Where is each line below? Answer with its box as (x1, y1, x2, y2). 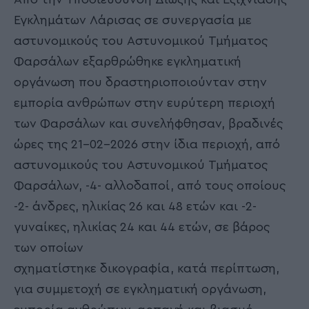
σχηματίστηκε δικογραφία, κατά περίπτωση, (14, 261, 279, 275)
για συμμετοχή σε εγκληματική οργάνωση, (14, 282, 266, 295)
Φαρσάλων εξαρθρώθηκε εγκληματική (14, 54, 241, 68)
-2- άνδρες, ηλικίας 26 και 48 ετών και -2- (14, 199, 257, 212)
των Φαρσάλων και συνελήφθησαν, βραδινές (14, 117, 283, 130)
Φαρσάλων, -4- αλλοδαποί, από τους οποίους (14, 179, 286, 192)
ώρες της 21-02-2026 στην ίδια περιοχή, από (14, 137, 280, 150)
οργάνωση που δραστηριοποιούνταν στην (14, 75, 267, 88)
